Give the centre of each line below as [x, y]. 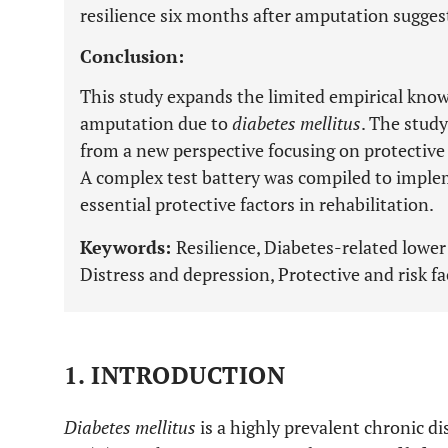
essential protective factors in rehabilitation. [257, 204]
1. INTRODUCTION [175, 375]
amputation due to [156, 123]
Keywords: [128, 247]
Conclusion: [132, 56]
